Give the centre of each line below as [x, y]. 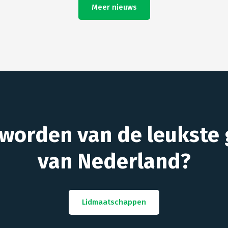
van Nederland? [114, 161]
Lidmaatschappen [114, 202]
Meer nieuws [114, 7]
